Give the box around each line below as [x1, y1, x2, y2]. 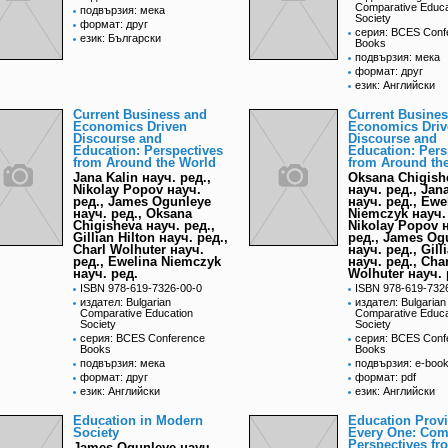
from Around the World [73, 155, 216, 171]
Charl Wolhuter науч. [73, 242, 204, 258]
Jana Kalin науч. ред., [73, 170, 211, 186]
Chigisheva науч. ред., [73, 218, 215, 234]
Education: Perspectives [73, 143, 223, 159]
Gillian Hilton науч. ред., [73, 230, 228, 246]
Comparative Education [80, 307, 193, 320]
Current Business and [73, 107, 207, 123]
